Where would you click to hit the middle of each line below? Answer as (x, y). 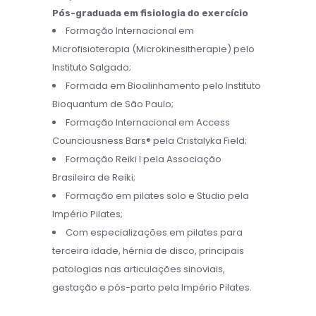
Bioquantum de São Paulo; (113, 104)
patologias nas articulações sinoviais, (139, 269)
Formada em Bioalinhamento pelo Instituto (163, 86)
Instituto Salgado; (92, 67)
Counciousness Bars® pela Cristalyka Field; (150, 141)
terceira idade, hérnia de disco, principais (148, 251)
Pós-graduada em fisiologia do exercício (150, 13)
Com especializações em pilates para (154, 232)
